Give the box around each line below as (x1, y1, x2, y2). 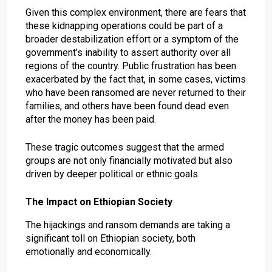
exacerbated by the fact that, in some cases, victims (25, 73, 246, 85)
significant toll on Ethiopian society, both (25, 232, 195, 244)
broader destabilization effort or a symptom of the (25, 33, 239, 45)
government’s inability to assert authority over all (25, 46, 231, 58)
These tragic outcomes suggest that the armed (25, 141, 224, 153)
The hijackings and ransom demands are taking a (25, 219, 230, 231)
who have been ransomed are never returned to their (25, 86, 246, 98)
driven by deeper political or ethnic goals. (25, 168, 200, 180)
